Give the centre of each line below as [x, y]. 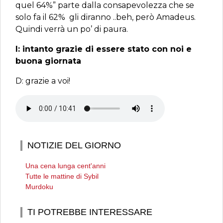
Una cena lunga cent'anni [65, 166]
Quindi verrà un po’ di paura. [72, 29]
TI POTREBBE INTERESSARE [90, 212]
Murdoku [39, 187]
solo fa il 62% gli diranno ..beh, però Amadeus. [106, 17]
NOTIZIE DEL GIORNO [74, 145]
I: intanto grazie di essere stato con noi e [104, 49]
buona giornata [48, 61]
